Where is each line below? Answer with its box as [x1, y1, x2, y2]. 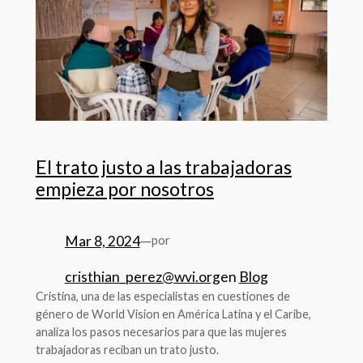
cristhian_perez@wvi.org [64, 268, 220, 286]
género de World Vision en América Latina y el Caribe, [35, 307, 311, 322]
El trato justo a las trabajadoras [35, 156, 292, 178]
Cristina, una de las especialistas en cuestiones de [35, 289, 290, 304]
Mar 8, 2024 [64, 232, 140, 250]
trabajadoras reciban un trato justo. [35, 343, 219, 357]
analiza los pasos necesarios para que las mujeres [35, 325, 287, 340]
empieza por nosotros [35, 177, 214, 200]
